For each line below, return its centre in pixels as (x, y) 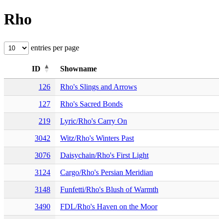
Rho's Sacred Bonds (91, 104)
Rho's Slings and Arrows (99, 87)
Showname (78, 68)
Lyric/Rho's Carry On (94, 121)
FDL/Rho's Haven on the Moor (109, 206)
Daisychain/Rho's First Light (104, 155)
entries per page (54, 47)
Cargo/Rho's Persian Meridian (107, 172)
